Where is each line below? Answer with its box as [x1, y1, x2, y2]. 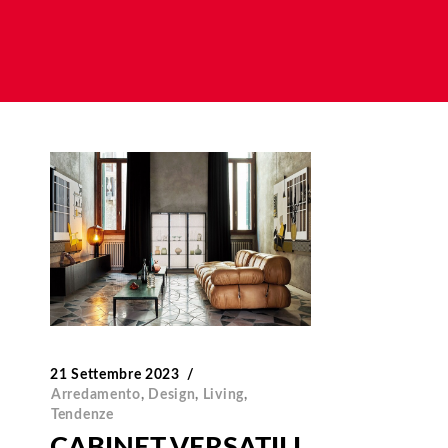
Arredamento [51, 388, 141, 403]
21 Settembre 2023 [50, 368, 180, 383]
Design [148, 388, 196, 403]
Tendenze [51, 408, 114, 423]
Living [202, 388, 244, 403]
